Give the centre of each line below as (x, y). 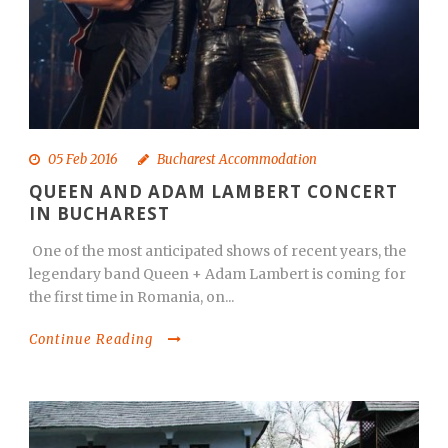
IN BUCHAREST (99, 213)
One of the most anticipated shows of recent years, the (217, 251)
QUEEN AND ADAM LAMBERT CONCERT (213, 191)
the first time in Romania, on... (131, 297)
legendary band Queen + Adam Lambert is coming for (217, 274)
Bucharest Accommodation (237, 159)
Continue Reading (91, 339)
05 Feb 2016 (83, 159)
